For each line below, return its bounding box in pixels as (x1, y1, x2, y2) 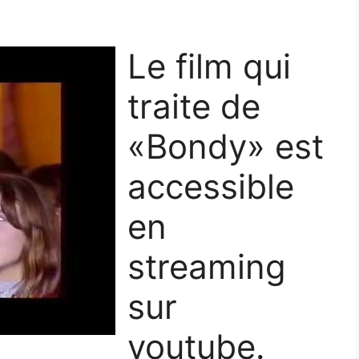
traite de (127, 86, 260, 127)
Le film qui (127, 46, 291, 87)
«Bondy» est (127, 126, 324, 167)
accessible (127, 166, 294, 208)
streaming (127, 246, 286, 288)
